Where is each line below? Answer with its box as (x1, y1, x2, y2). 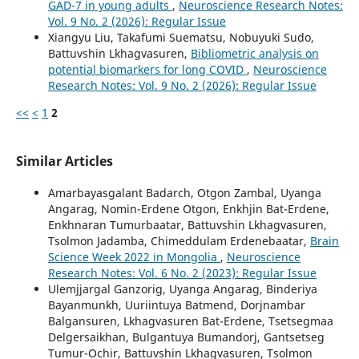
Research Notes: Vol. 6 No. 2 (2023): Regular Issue (47, 265, 317, 281)
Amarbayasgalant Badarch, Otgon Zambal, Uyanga (47, 185, 321, 201)
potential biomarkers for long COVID (47, 62, 247, 78)
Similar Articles (15, 152, 113, 171)
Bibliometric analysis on (190, 46, 319, 62)
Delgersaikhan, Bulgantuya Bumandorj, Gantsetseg (47, 329, 325, 345)
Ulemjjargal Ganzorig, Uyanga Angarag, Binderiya (47, 281, 317, 297)
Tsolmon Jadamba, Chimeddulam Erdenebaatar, (47, 233, 310, 249)
